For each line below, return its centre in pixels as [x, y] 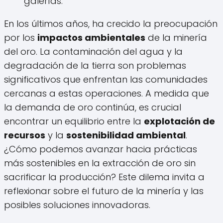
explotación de [179, 121]
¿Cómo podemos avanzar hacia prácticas [101, 149]
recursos [25, 135]
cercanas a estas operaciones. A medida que [107, 94]
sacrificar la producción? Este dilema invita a [104, 177]
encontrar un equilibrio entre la [74, 121]
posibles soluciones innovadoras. [77, 205]
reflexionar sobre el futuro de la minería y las [104, 191]
